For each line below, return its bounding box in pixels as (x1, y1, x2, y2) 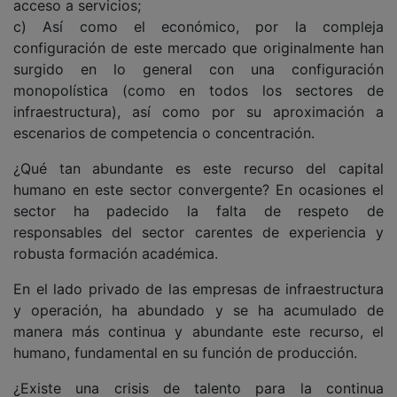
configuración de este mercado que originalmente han (13, 38, 384, 57)
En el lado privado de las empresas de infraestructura (13, 279, 384, 298)
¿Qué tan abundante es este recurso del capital (13, 159, 384, 177)
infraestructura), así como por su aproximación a (13, 102, 384, 121)
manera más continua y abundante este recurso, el (13, 322, 384, 340)
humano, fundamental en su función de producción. (13, 343, 357, 362)
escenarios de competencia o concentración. (13, 123, 315, 142)
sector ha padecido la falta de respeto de (13, 201, 384, 220)
